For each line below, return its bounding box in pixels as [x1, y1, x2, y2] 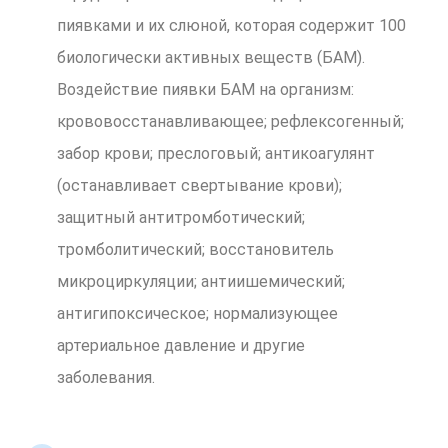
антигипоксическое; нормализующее [57, 304, 338, 323]
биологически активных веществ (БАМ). [57, 48, 365, 67]
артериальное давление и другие [57, 336, 305, 355]
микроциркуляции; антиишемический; [57, 272, 345, 291]
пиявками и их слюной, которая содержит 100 [57, 16, 406, 35]
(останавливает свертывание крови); [57, 176, 342, 195]
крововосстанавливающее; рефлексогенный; [57, 112, 404, 131]
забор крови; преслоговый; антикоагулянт [57, 144, 375, 163]
